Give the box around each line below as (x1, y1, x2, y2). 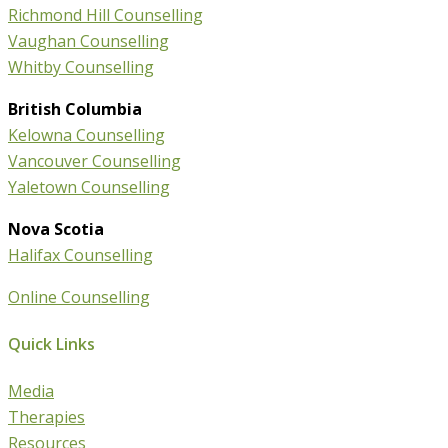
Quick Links (8, 333, 95, 356)
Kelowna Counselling (8, 123, 165, 146)
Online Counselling (8, 285, 150, 308)
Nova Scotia (8, 217, 104, 240)
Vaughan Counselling (8, 29, 169, 52)
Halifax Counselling (8, 243, 153, 266)
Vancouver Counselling (8, 149, 181, 172)
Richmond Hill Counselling (8, 3, 203, 26)
